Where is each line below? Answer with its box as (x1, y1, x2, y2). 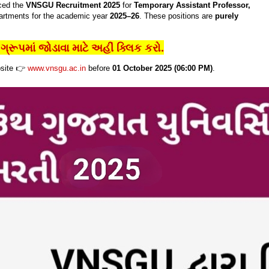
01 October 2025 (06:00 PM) (112, 63, 213, 73)
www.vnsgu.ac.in (28, 63, 86, 73)
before (86, 63, 112, 73)
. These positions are (139, 11, 215, 20)
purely (215, 11, 238, 20)
